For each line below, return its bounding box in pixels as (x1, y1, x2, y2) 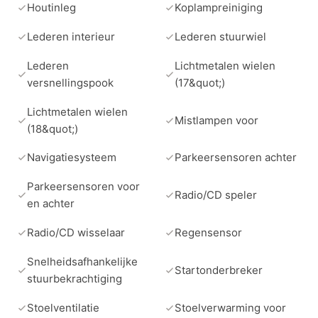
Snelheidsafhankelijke (27, 254, 138, 268)
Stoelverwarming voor (175, 300, 286, 314)
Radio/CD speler (175, 188, 257, 202)
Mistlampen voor (175, 113, 258, 127)
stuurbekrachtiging (27, 271, 122, 285)
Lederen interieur (27, 30, 115, 44)
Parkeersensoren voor (27, 180, 140, 194)
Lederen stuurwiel (175, 30, 266, 44)
